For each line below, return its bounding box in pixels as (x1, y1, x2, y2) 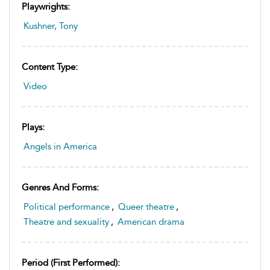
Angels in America (24, 141, 97, 152)
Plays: (22, 122, 45, 133)
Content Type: (22, 61, 78, 72)
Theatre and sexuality (24, 216, 109, 227)
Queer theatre (118, 201, 174, 212)
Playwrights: (22, 1, 70, 12)
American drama (118, 216, 184, 227)
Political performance (24, 201, 110, 212)
